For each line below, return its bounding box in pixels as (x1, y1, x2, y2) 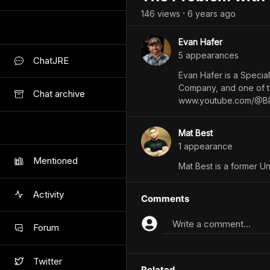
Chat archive (33, 88, 85, 100)
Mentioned (33, 155, 78, 167)
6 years (187, 8, 218, 19)
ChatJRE (33, 54, 69, 66)
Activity (33, 188, 64, 200)
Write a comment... (172, 218, 251, 230)
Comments (141, 193, 189, 204)
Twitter (33, 255, 62, 267)
